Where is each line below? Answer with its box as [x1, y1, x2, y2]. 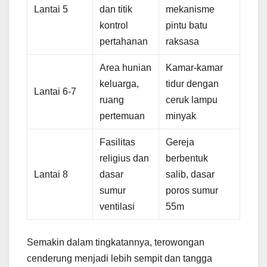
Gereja [166, 136, 195, 147]
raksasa [166, 36, 200, 46]
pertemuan [100, 110, 145, 121]
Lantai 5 [34, 4, 69, 14]
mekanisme [166, 4, 215, 14]
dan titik [100, 4, 133, 14]
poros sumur [166, 185, 219, 195]
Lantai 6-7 [34, 86, 77, 97]
